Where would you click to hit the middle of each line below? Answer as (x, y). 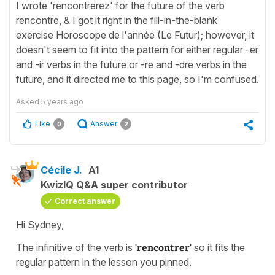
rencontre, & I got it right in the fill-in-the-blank (117, 21)
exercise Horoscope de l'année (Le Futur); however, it (135, 35)
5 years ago (62, 102)
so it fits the (219, 248)
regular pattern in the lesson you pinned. (104, 262)
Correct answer (85, 201)
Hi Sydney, (40, 225)
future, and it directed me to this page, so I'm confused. (137, 79)
